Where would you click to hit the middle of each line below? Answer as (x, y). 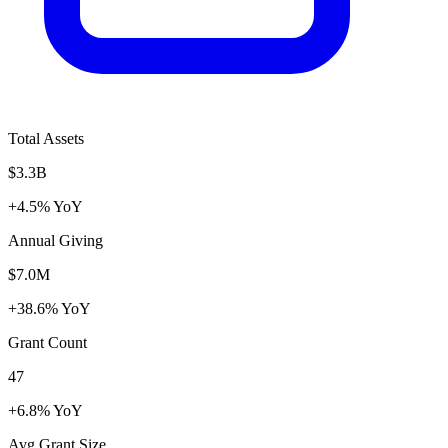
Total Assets (46, 138)
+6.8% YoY (45, 410)
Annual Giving (55, 240)
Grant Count (47, 342)
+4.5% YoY (45, 206)
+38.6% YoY (49, 308)
